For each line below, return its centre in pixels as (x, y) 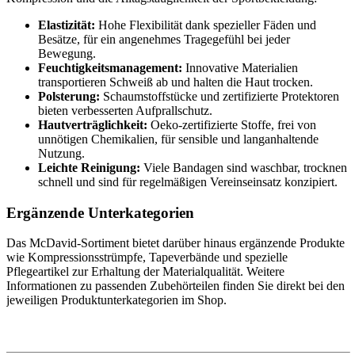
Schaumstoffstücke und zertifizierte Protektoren (219, 96)
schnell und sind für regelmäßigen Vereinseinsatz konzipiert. (188, 181)
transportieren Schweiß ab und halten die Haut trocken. (176, 82)
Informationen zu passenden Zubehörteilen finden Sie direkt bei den (176, 286)
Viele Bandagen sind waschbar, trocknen (244, 167)
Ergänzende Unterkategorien (100, 212)
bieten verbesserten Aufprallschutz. (125, 110)
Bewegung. (67, 53)
